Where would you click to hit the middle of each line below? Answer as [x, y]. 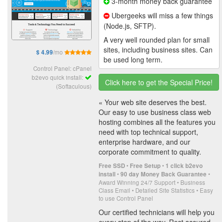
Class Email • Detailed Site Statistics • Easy [156, 190]
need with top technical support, [148, 132]
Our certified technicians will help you [157, 212]
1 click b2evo [184, 166]
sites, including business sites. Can [158, 49]
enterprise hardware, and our [144, 141]
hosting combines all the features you [157, 122]
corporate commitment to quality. [150, 151]
